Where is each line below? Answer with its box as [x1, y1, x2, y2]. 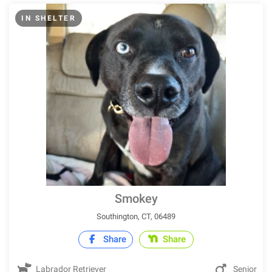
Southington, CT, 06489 [97, 212, 175, 221]
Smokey [114, 191, 158, 206]
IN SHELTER [21, 14, 76, 22]
